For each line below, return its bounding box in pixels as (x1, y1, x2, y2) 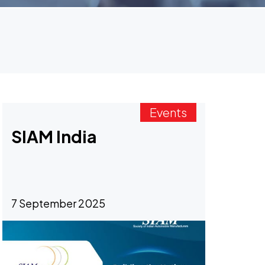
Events (150, 105, 188, 119)
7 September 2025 (11, 196, 106, 210)
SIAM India (11, 126, 97, 147)
